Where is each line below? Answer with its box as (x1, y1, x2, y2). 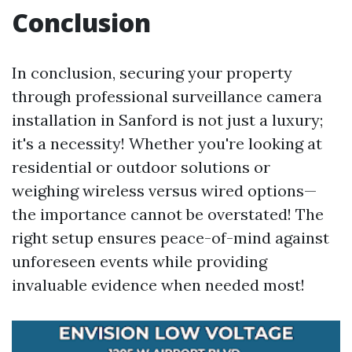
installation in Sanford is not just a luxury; (12, 110, 323, 130)
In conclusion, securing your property (12, 63, 292, 82)
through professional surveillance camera (12, 86, 322, 106)
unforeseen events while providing (12, 251, 267, 271)
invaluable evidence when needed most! (12, 275, 305, 295)
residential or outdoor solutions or (12, 157, 270, 177)
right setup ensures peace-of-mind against (12, 228, 329, 247)
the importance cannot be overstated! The (12, 204, 324, 224)
